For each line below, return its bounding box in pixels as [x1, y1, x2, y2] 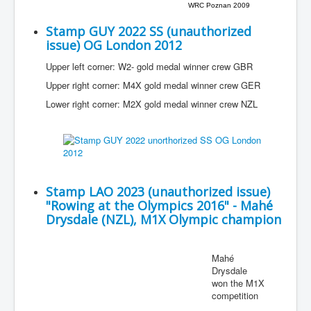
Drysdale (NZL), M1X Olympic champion [46, 211, 281, 228]
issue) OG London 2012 [46, 37, 182, 53]
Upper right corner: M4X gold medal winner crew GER [46, 78, 260, 92]
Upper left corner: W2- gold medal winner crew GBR [46, 60, 253, 73]
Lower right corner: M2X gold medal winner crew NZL [46, 97, 258, 110]
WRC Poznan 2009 [188, 1, 250, 9]
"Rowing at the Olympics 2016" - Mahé [46, 197, 273, 214]
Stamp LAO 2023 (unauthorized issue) [46, 183, 270, 200]
